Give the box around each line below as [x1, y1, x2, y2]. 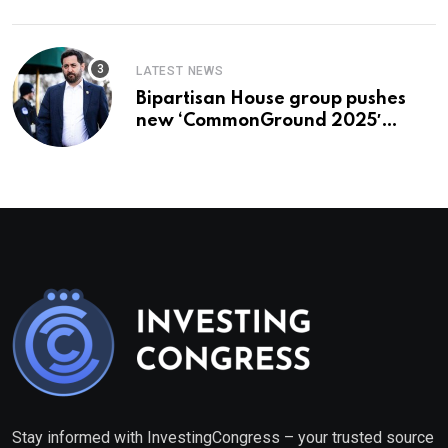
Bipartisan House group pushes [136, 90, 406, 109]
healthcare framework [136, 134, 336, 153]
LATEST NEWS [136, 64, 224, 79]
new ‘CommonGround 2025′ [136, 112, 381, 131]
